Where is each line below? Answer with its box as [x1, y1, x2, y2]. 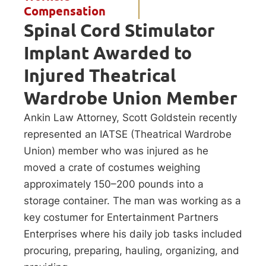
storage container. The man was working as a [24, 194, 241, 207]
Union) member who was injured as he [24, 144, 208, 157]
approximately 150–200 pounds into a [24, 178, 204, 190]
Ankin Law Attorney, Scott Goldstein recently [24, 111, 237, 123]
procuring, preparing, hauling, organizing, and [24, 244, 239, 256]
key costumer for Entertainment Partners [24, 211, 218, 223]
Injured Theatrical [24, 64, 176, 86]
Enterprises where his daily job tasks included [24, 227, 242, 240]
